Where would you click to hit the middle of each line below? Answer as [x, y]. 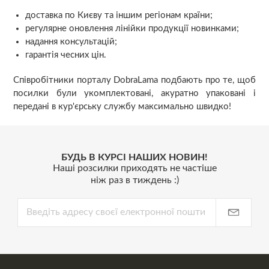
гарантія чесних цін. [66, 55]
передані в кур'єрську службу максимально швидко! [122, 106]
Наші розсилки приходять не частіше [134, 168]
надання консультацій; [71, 41]
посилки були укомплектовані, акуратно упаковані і [134, 93]
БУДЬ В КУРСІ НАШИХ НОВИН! [134, 157]
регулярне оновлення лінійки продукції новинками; [132, 28]
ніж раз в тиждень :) [134, 180]
